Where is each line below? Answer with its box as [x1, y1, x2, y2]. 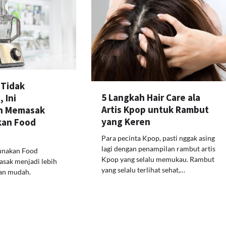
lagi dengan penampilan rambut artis [101, 144, 216, 153]
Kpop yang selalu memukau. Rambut [101, 154, 215, 163]
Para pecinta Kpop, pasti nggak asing [101, 133, 215, 142]
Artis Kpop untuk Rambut [101, 103, 209, 116]
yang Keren [101, 115, 151, 128]
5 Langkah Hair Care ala [101, 91, 201, 103]
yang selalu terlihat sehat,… [101, 165, 186, 174]
